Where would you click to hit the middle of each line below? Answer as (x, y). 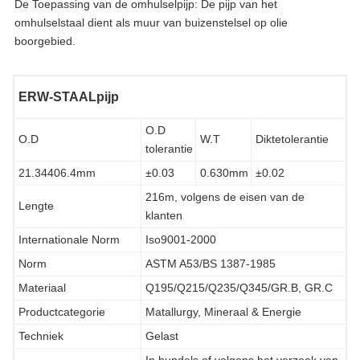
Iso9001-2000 (181, 239)
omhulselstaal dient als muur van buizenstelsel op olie (151, 22)
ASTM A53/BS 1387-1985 (211, 263)
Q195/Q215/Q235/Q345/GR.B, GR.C (239, 287)
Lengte (36, 205)
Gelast (162, 335)
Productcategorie (62, 311)
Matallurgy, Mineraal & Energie (223, 311)
